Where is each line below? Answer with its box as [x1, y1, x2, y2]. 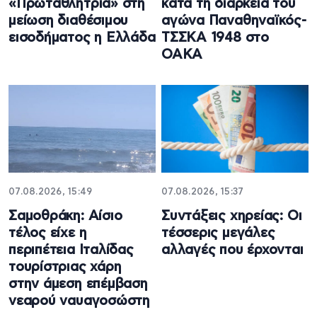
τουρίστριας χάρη [8, 260, 122, 274]
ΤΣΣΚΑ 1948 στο [161, 31, 269, 45]
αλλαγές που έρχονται [161, 243, 304, 257]
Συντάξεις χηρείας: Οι [161, 209, 302, 223]
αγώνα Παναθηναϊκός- [161, 14, 306, 28]
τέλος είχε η [8, 226, 87, 240]
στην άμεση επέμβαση [8, 277, 148, 291]
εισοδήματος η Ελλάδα [8, 31, 156, 45]
